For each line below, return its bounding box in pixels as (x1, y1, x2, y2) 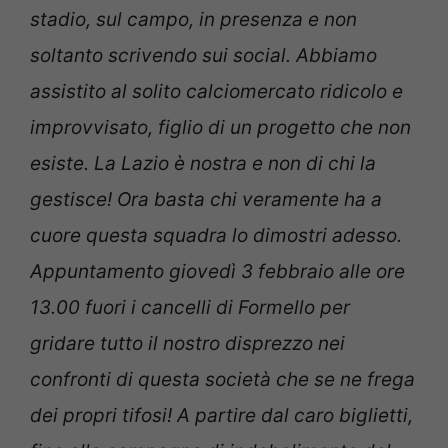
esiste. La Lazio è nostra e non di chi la (30, 152, 376, 176)
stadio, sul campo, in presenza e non (30, 8, 357, 32)
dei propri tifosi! (30, 404, 177, 428)
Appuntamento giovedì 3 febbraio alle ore (30, 260, 405, 284)
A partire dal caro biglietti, (177, 404, 413, 428)
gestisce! (30, 188, 117, 212)
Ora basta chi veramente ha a (117, 188, 382, 212)
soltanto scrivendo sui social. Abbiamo (30, 44, 377, 68)
